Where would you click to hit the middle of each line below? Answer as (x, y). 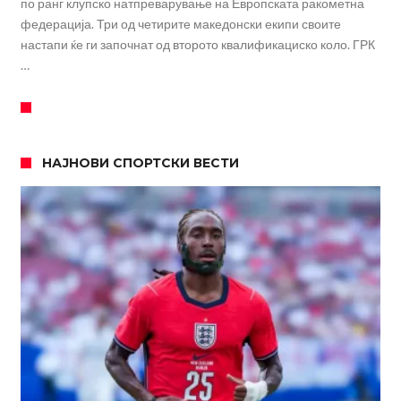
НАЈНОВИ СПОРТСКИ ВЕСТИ (140, 163)
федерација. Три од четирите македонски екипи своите (180, 24)
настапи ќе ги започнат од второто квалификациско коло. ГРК (197, 45)
